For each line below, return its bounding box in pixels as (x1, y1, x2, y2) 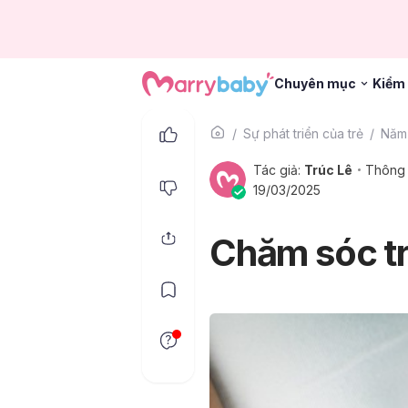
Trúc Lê (304, 162, 352, 178)
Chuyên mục (274, 75, 356, 91)
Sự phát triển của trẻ (243, 126, 363, 141)
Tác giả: (253, 162, 304, 178)
